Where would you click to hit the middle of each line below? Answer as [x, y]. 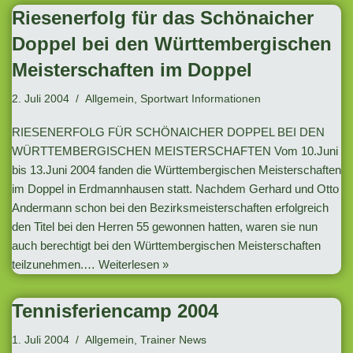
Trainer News [173, 340]
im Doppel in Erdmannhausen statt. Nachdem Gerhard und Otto [175, 189]
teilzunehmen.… [55, 264]
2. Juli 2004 [41, 99]
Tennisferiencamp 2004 [115, 311]
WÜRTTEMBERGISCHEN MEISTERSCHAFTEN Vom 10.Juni [175, 151]
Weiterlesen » [134, 264]
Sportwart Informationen [201, 99]
